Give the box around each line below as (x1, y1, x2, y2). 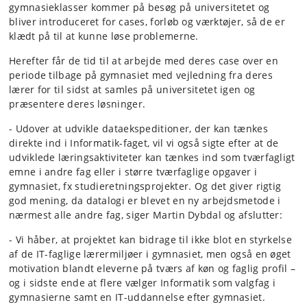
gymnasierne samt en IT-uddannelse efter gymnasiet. (9, 290, 265, 304)
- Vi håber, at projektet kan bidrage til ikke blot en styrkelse (9, 232, 292, 246)
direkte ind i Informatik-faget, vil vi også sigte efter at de (9, 136, 279, 149)
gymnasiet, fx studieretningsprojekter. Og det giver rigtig (9, 179, 282, 193)
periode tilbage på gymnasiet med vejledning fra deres (9, 68, 273, 82)
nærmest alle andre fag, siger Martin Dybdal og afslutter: (9, 208, 283, 221)
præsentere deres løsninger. (9, 97, 146, 110)
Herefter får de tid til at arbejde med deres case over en (9, 53, 279, 67)
